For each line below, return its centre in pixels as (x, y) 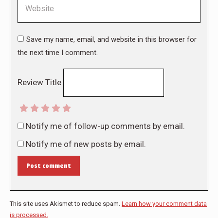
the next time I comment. (58, 53)
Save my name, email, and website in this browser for (111, 40)
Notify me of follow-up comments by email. (105, 126)
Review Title (39, 82)
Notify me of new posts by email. (86, 144)
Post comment (49, 166)
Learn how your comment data (164, 204)
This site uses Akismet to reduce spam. (66, 204)
